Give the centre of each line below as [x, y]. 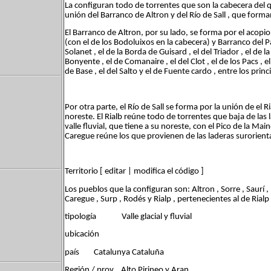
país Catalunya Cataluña [114, 252]
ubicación [82, 235]
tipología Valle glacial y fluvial [128, 217]
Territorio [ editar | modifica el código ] [134, 172]
